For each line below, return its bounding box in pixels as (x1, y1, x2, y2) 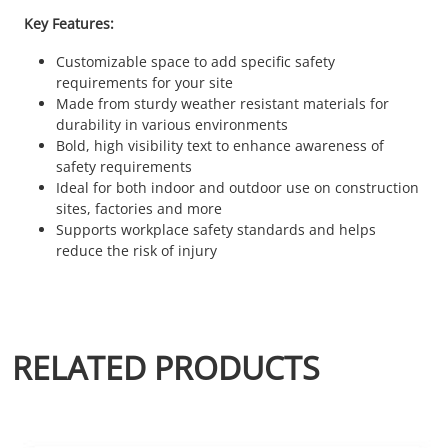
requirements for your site (56, 72, 233, 92)
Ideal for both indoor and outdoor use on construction (56, 177, 419, 197)
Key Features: (24, 13, 114, 33)
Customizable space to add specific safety (56, 51, 335, 71)
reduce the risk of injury (56, 240, 217, 260)
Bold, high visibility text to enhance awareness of (56, 135, 384, 155)
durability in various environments (56, 114, 288, 134)
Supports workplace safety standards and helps (56, 219, 376, 239)
